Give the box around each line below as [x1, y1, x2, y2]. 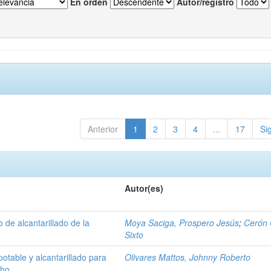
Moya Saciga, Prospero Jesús [125, 216, 240, 229]
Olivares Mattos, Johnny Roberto [125, 250, 251, 263]
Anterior [87, 122, 118, 135]
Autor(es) [125, 181, 164, 194]
